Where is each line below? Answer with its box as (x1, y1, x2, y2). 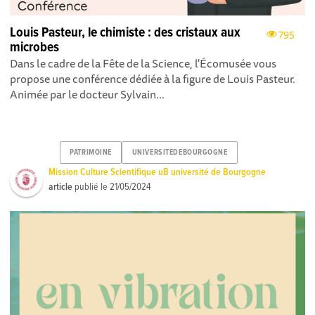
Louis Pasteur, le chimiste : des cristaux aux (10, 23, 241, 42)
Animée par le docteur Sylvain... (10, 84, 165, 103)
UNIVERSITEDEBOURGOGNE (131, 148, 228, 158)
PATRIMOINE (70, 148, 112, 158)
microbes (10, 38, 60, 57)
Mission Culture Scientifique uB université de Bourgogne (49, 165, 266, 179)
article (49, 180, 73, 193)
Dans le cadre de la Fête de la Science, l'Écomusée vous (10, 53, 277, 72)
